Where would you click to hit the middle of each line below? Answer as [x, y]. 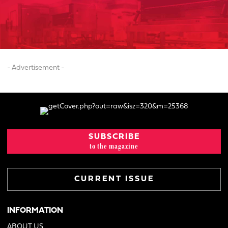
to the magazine [114, 146]
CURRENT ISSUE [114, 179]
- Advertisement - [36, 68]
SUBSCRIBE [114, 137]
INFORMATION [35, 211]
